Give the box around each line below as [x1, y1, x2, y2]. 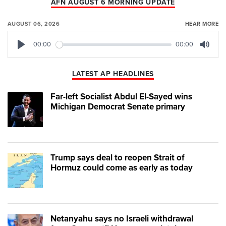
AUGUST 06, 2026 [8, 21, 60, 28]
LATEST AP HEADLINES [72, 70, 154, 79]
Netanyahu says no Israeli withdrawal [50, 213, 193, 224]
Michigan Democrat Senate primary [50, 101, 185, 112]
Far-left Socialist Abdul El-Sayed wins [50, 91, 192, 102]
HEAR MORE [185, 21, 218, 28]
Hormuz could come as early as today [50, 162, 193, 174]
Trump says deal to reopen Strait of [50, 152, 185, 163]
